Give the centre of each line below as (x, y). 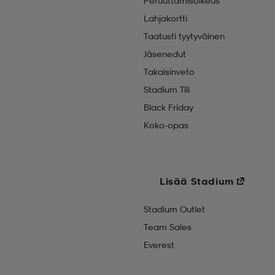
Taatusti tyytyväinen (184, 36)
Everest (159, 245)
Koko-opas (166, 125)
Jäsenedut (165, 54)
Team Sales (168, 227)
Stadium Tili (167, 89)
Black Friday (168, 107)
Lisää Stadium (197, 181)
